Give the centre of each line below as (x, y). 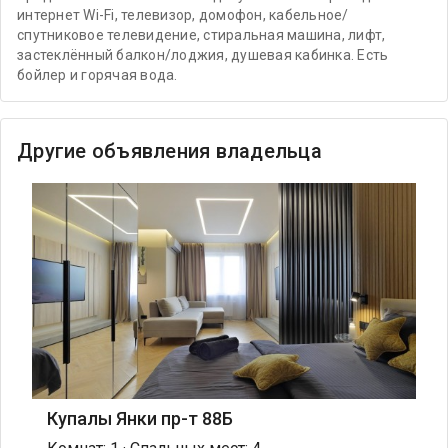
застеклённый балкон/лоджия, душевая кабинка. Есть (203, 55)
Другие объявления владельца (169, 151)
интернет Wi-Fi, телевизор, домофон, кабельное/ (183, 15)
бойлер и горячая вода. (97, 75)
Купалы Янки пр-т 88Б (140, 418)
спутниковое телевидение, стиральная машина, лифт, (201, 35)
